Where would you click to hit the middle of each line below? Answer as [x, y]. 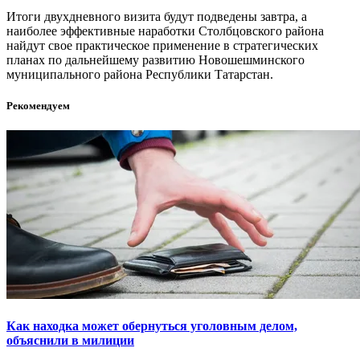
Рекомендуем [38, 105]
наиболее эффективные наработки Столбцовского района [165, 31]
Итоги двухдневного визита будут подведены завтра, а [157, 16]
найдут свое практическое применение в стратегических [162, 45]
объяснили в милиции [70, 341]
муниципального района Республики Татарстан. [140, 74]
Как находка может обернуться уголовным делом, [152, 326]
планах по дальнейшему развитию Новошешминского [155, 59]
